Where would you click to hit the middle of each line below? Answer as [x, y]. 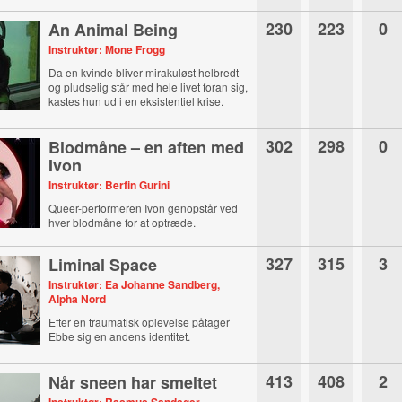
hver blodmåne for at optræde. [122, 222]
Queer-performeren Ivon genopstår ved [144, 208]
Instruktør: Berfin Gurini [109, 185]
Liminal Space [103, 265]
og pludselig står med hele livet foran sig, [149, 87]
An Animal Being [114, 30]
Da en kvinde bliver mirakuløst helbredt [144, 72]
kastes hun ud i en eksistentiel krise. [136, 101]
